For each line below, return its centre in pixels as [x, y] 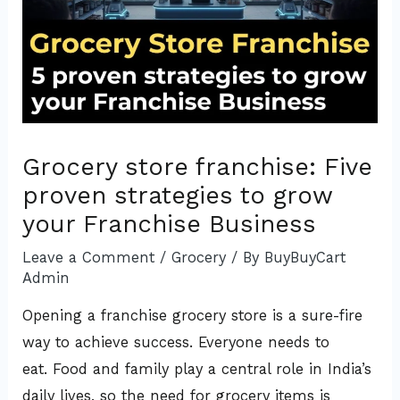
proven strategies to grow [178, 195]
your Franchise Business [170, 224]
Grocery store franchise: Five [198, 167]
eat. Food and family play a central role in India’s [197, 369]
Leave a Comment [89, 257]
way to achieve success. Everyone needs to [176, 342]
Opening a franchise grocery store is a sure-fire [193, 315]
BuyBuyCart [305, 257]
